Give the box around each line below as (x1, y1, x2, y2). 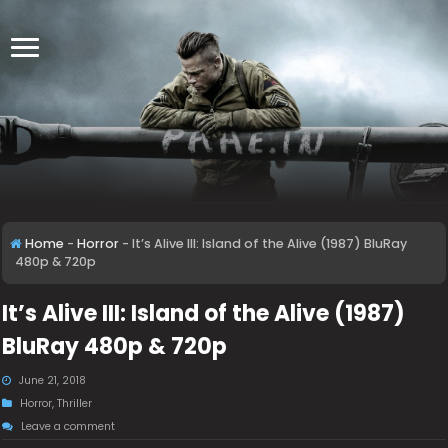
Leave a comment (21, 419, 116, 434)
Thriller (57, 396, 93, 411)
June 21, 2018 (19, 373, 87, 388)
